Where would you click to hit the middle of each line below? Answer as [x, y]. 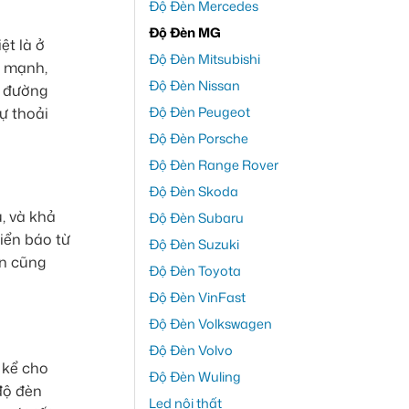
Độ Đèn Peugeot [199, 112]
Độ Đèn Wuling [194, 377]
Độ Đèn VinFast [197, 298]
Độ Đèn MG [184, 33]
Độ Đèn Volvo [190, 351]
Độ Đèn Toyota [194, 271]
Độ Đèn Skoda [193, 192]
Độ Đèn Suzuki [194, 245]
